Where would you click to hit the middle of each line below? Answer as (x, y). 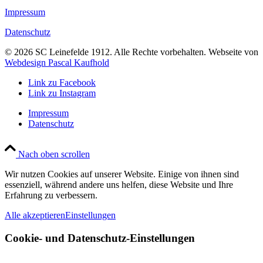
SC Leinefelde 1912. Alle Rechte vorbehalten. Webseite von (146, 52)
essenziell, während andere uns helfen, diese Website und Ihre (119, 184)
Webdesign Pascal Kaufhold (57, 62)
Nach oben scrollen (54, 154)
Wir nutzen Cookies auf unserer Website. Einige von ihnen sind (122, 174)
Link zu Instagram (62, 93)
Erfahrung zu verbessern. (51, 195)
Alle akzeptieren (35, 215)
